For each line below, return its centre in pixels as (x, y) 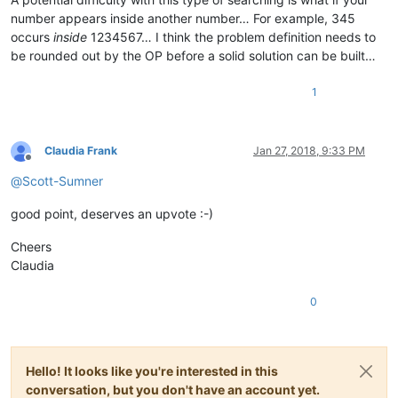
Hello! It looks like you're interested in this (152, 371)
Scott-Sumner (63, 181)
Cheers (31, 247)
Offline (44, 163)
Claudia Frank (81, 151)
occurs (32, 37)
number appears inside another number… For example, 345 (183, 19)
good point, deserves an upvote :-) (112, 214)
